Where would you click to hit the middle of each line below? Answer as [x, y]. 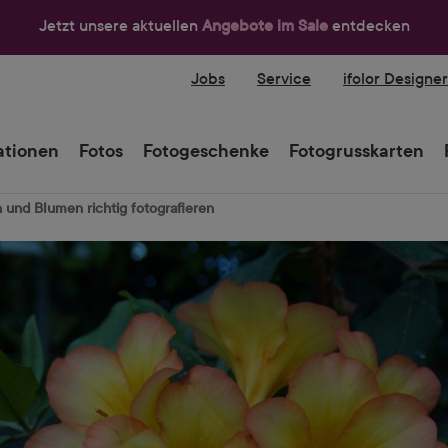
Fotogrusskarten [356, 151]
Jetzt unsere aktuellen [120, 25]
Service [284, 78]
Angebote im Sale [266, 25]
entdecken [370, 25]
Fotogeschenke [206, 151]
